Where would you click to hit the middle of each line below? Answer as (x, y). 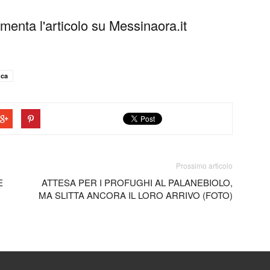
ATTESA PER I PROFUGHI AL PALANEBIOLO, (137, 182)
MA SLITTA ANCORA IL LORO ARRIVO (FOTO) (136, 195)
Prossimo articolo (204, 165)
